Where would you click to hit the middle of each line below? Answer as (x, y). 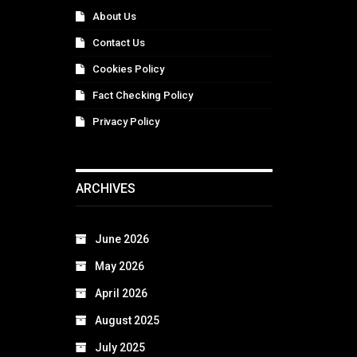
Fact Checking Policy (143, 95)
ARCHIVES (106, 188)
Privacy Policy (126, 121)
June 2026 (122, 239)
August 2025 (127, 321)
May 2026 (120, 267)
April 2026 (121, 294)
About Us (114, 16)
